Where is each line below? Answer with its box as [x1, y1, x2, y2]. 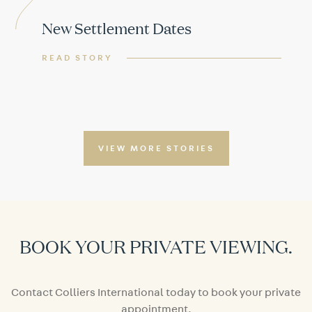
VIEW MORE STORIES [97, 143, 214, 153]
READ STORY [42, 53, 113, 62]
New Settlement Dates [42, 17, 192, 38]
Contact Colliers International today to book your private [11, 286, 301, 298]
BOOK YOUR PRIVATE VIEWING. [19, 233, 292, 258]
